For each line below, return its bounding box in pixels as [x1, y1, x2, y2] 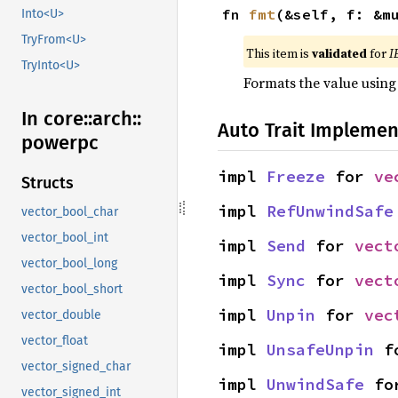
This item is [245, 44, 312, 62]
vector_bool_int [21, 230, 108, 246]
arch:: [92, 107, 141, 131]
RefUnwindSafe [267, 201, 394, 221]
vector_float [21, 333, 88, 349]
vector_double [21, 307, 101, 323]
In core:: [21, 107, 92, 131]
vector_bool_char [21, 204, 118, 220]
